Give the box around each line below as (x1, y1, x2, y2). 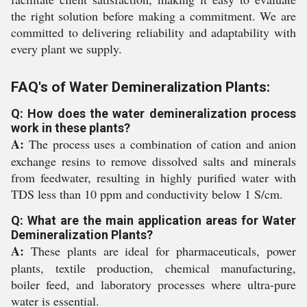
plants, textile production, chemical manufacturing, (11, 260, 296, 276)
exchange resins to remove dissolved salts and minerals (11, 153, 296, 169)
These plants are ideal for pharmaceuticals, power (24, 243, 296, 259)
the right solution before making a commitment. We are (11, 8, 296, 24)
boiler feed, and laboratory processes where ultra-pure (11, 276, 296, 293)
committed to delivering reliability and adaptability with (11, 24, 296, 40)
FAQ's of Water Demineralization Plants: (11, 79, 270, 95)
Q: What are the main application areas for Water (11, 213, 296, 228)
